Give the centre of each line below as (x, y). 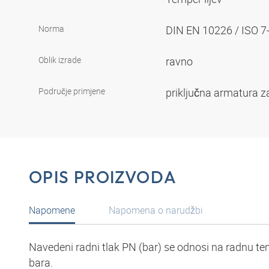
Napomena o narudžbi (156, 210)
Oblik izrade (60, 60)
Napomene (52, 210)
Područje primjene (72, 91)
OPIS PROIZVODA (103, 177)
